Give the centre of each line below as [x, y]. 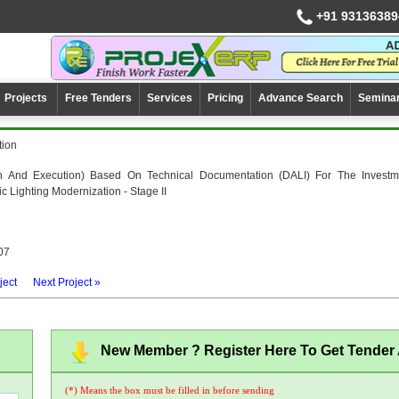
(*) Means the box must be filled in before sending [170, 390]
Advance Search [301, 98]
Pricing [225, 98]
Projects [27, 98]
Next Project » [67, 282]
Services [170, 98]
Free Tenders [98, 98]
